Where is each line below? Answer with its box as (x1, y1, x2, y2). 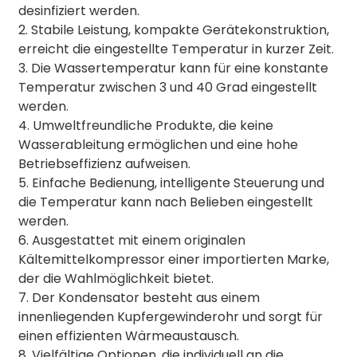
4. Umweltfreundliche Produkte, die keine (18, 116, 273, 135)
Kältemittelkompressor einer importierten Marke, (18, 250, 329, 269)
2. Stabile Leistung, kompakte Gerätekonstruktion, (18, 21, 329, 39)
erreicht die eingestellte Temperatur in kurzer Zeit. (18, 40, 334, 58)
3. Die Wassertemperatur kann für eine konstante (18, 59, 328, 77)
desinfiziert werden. (18, 2, 139, 20)
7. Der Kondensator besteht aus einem (18, 288, 260, 307)
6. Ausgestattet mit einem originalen (18, 231, 245, 249)
